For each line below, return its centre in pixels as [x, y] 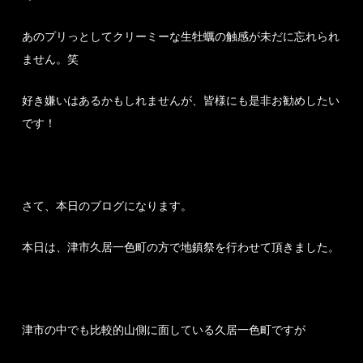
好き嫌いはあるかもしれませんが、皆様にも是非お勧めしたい [181, 100]
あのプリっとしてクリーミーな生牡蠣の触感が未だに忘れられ [181, 36]
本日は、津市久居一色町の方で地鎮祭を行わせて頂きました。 [181, 247]
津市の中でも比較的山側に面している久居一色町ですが [164, 330]
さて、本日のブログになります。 [107, 206]
